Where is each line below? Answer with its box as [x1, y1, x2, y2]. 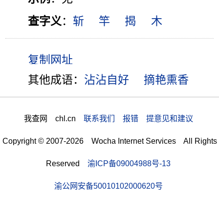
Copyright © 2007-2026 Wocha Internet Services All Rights [2, 136, 217, 145]
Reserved [46, 158, 88, 168]
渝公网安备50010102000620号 [54, 181, 163, 190]
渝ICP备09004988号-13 [88, 158, 171, 168]
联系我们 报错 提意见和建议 [83, 113, 193, 123]
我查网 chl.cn [23, 113, 84, 123]
